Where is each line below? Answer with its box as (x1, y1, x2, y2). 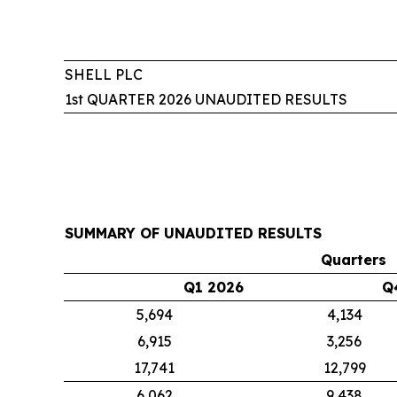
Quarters (321, 251, 386, 269)
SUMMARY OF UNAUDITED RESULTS (65, 224, 322, 242)
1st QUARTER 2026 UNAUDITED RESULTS (65, 90, 347, 108)
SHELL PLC (65, 66, 143, 83)
